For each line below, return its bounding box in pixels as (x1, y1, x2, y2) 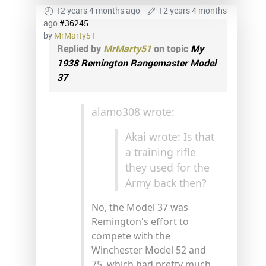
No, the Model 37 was (91, 200, 188, 214)
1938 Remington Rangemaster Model (57, 57, 216, 69)
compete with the (91, 229, 170, 242)
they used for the (125, 160, 210, 175)
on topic (151, 43, 191, 55)
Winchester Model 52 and (91, 243, 206, 256)
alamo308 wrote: (91, 104, 175, 119)
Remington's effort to (91, 214, 189, 228)
